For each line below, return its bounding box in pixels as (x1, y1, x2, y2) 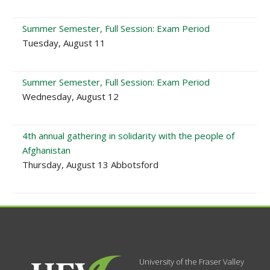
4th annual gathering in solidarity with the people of (22, 130, 235, 142)
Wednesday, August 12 (22, 90, 119, 102)
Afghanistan (22, 144, 71, 156)
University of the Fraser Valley (139, 256, 245, 267)
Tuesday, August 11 (22, 37, 106, 49)
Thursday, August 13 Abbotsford (22, 159, 159, 171)
